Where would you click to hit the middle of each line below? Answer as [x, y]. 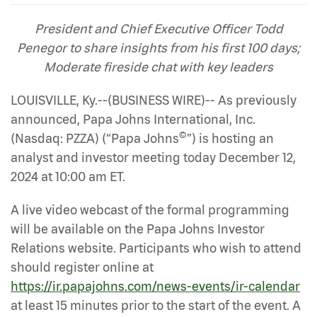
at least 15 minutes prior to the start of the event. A [156, 305]
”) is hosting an [230, 138]
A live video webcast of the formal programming [150, 209]
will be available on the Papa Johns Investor [138, 229]
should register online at [82, 267]
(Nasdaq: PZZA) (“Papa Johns [95, 138]
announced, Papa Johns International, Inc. [133, 119]
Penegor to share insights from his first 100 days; [158, 47]
